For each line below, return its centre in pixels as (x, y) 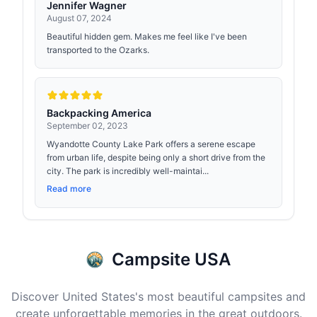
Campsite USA (171, 259)
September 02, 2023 (87, 126)
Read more (69, 189)
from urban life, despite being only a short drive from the (156, 157)
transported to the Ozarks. (98, 50)
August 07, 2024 (79, 18)
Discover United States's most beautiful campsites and (158, 296)
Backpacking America (99, 113)
